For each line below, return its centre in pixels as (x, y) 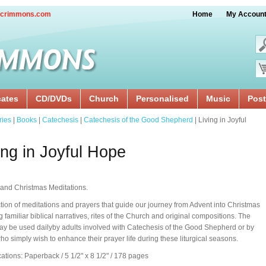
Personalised (162, 99)
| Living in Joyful (220, 120)
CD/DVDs (54, 99)
